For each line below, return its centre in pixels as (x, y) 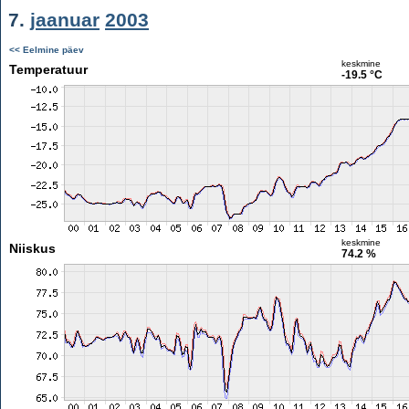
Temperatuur (48, 69)
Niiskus (32, 248)
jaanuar (65, 20)
